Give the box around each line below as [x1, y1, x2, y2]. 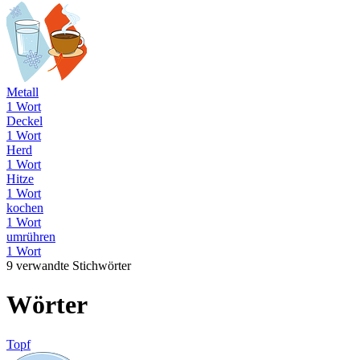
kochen [6, 200, 43, 215]
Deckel [6, 113, 43, 128]
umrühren [6, 229, 55, 243]
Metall [6, 84, 39, 99]
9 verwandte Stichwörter [6, 258, 131, 272]
